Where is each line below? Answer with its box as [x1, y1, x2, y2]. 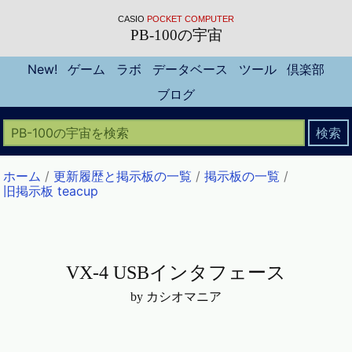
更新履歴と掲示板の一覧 [53, 168, 192, 185]
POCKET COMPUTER [147, 13, 234, 24]
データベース [152, 60, 228, 77]
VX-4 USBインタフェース [66, 262, 286, 284]
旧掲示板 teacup [3, 183, 99, 200]
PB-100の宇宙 [130, 26, 222, 43]
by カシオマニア [130, 290, 222, 304]
